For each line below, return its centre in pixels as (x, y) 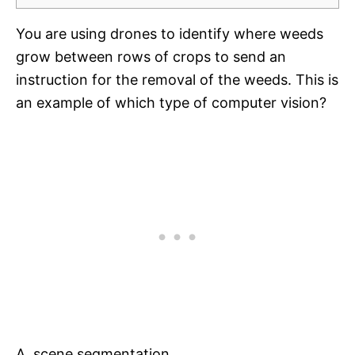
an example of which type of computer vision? (171, 103)
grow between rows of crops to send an (151, 57)
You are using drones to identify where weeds (170, 34)
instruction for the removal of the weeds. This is (177, 80)
